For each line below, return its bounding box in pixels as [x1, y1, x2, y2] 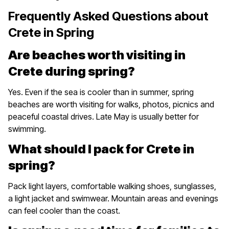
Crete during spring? [8, 64, 135, 79]
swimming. [8, 124, 46, 134]
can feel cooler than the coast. [8, 205, 120, 216]
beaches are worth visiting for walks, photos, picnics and [8, 99, 214, 110]
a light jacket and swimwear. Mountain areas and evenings [8, 193, 218, 204]
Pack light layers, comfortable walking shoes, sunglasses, [8, 181, 216, 192]
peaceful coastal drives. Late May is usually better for [8, 111, 199, 122]
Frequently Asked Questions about [8, 9, 209, 24]
